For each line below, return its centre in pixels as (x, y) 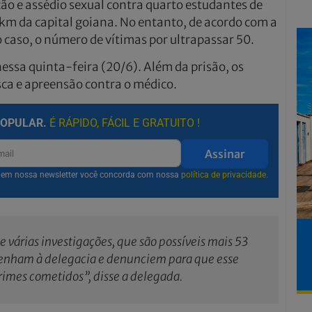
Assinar (225, 154)
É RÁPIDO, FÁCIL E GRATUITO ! (124, 123)
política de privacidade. (225, 174)
